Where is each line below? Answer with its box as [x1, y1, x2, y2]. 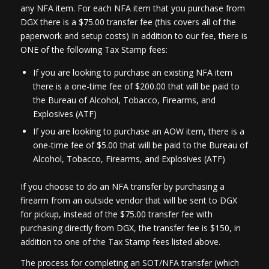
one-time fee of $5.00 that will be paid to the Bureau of [32, 139, 248, 151]
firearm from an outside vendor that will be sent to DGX [20, 194, 237, 206]
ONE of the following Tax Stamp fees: [20, 43, 168, 55]
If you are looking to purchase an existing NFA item [32, 66, 232, 78]
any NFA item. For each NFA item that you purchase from [20, 2, 245, 14]
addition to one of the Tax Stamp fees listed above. [20, 235, 220, 247]
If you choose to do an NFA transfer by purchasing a [20, 180, 225, 192]
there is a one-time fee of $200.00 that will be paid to [32, 80, 240, 92]
